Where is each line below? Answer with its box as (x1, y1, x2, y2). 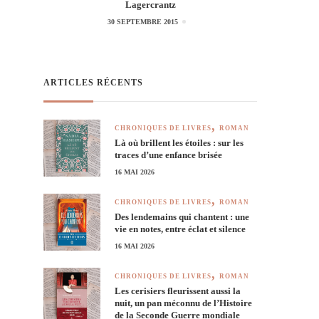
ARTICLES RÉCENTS (43, 77, 143, 88)
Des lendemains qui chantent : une (115, 211, 249, 222)
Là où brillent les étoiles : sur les (115, 137, 244, 148)
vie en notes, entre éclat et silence (115, 223, 246, 234)
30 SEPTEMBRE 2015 (108, 17, 178, 26)
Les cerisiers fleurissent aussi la (115, 285, 241, 296)
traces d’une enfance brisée (115, 149, 222, 160)
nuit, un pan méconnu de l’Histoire (115, 297, 252, 308)
